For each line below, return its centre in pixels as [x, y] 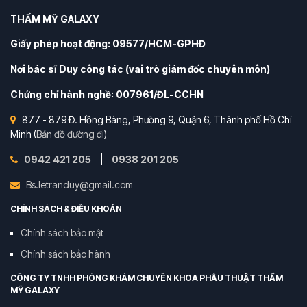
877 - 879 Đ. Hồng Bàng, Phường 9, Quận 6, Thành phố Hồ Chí [156, 120]
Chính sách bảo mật [62, 233]
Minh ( [23, 134]
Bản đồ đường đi [70, 134]
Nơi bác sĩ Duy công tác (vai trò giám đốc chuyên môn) [140, 69]
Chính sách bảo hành [65, 254]
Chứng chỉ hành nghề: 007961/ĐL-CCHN [107, 95]
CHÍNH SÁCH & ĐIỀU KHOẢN [66, 209]
